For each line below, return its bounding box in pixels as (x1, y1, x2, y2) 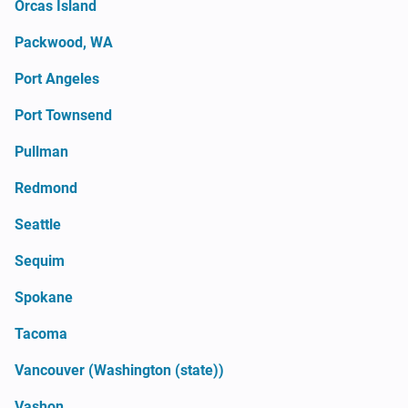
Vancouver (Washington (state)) (15, 361, 224, 379)
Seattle (15, 215, 61, 233)
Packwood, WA (15, 33, 113, 51)
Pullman (15, 142, 68, 160)
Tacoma (15, 324, 67, 342)
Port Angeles (15, 69, 99, 87)
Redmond (15, 178, 77, 197)
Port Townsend (15, 106, 112, 124)
